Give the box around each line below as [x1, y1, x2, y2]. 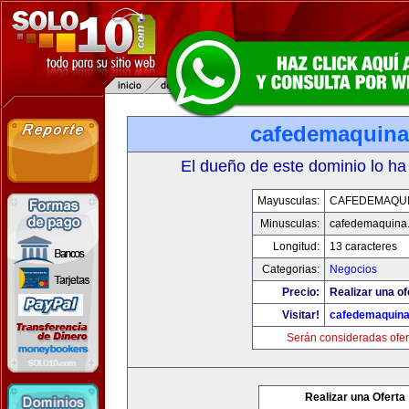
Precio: [281, 286, 320, 299]
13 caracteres [329, 240, 397, 253]
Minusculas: [259, 217, 320, 230]
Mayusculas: [257, 194, 320, 207]
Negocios [329, 263, 377, 276]
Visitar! [281, 309, 320, 321]
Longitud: [272, 240, 320, 253]
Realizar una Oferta [305, 391, 405, 404]
